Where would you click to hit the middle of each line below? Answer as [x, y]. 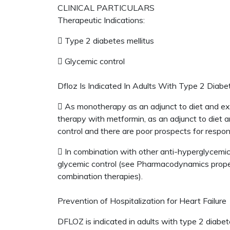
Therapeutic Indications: [101, 20]
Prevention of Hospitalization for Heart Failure [142, 201]
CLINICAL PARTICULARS [107, 8]
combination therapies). [101, 176]
